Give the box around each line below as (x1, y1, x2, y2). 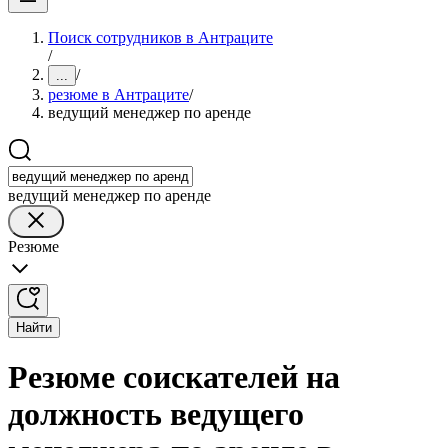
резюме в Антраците (48, 86, 189, 103)
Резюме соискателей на (8, 359, 340, 396)
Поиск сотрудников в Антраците (48, 29, 273, 46)
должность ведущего (8, 396, 304, 433)
